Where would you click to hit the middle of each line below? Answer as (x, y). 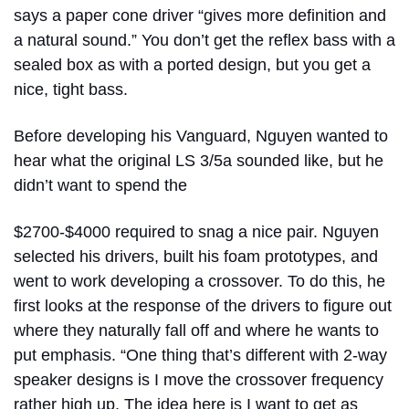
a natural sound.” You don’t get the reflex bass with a (204, 40)
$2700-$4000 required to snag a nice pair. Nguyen (196, 231)
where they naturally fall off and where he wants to (196, 330)
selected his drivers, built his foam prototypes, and (196, 256)
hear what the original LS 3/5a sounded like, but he (199, 160)
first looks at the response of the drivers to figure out (203, 305)
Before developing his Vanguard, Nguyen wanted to (201, 136)
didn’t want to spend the (105, 185)
